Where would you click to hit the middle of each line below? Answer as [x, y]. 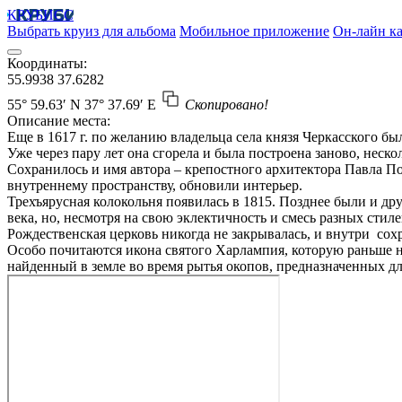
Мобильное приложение [254, 31]
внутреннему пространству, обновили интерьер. [155, 185]
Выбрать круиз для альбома [92, 31]
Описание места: [59, 121]
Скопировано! [227, 105]
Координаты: [47, 63]
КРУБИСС [40, 15]
